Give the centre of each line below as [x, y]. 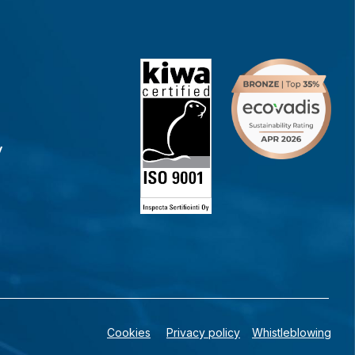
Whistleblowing [292, 333]
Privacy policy [203, 333]
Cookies [129, 333]
